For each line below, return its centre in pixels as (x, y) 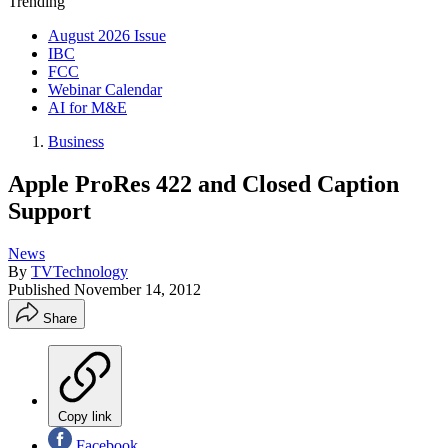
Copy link (85, 416)
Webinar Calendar (105, 89)
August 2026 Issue (107, 35)
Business (76, 141)
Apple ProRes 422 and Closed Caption (203, 183)
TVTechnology (79, 271)
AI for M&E (87, 107)
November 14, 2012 (137, 289)
